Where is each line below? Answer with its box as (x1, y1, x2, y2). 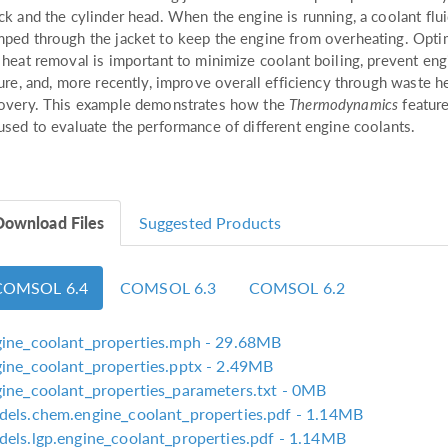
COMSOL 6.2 (248, 276, 345, 299)
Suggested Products (138, 211, 282, 234)
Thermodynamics (289, 93, 399, 114)
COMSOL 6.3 (120, 276, 217, 299)
